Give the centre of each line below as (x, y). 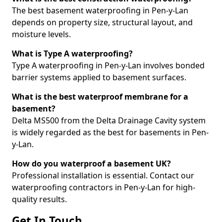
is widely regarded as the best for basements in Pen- (110, 132)
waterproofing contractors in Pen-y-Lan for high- (104, 187)
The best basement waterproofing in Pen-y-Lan (100, 10)
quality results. (39, 199)
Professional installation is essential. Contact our (103, 175)
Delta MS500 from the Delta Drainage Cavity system (109, 120)
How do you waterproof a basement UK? (91, 164)
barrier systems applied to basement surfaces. (99, 77)
